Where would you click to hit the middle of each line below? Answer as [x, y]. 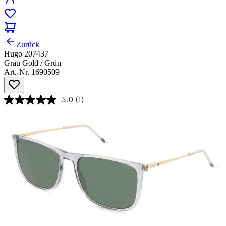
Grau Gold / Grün [33, 63]
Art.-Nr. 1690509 [32, 72]
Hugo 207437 [26, 54]
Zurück [28, 45]
